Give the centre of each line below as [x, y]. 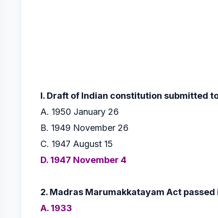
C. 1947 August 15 [78, 144]
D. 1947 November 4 [83, 160]
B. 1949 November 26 [84, 127]
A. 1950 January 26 [81, 111]
